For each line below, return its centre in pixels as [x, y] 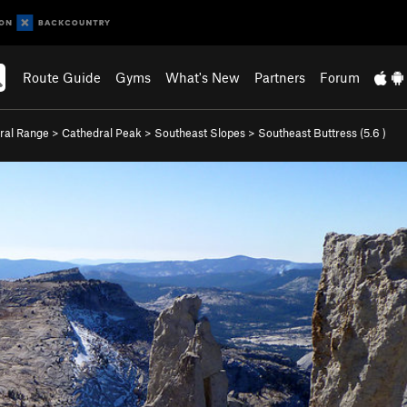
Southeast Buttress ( [311, 133]
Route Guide [62, 77]
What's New [203, 77]
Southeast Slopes [200, 133]
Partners [280, 77]
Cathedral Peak [102, 133]
